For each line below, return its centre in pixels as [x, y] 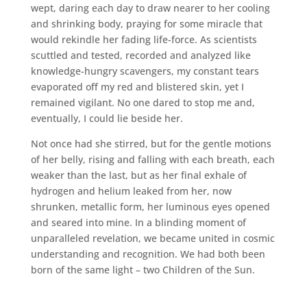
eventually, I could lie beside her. [107, 118]
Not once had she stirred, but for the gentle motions [151, 143]
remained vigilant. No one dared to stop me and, [143, 102]
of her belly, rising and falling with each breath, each [152, 159]
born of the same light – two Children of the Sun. [143, 269]
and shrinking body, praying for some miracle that [146, 23]
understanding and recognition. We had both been [148, 254]
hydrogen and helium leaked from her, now [131, 191]
